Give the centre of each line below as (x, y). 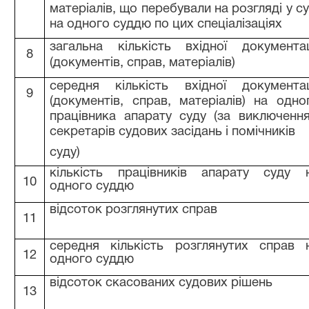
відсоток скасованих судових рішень (161, 283)
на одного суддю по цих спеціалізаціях (166, 24)
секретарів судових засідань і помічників (173, 132)
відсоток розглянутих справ (134, 210)
